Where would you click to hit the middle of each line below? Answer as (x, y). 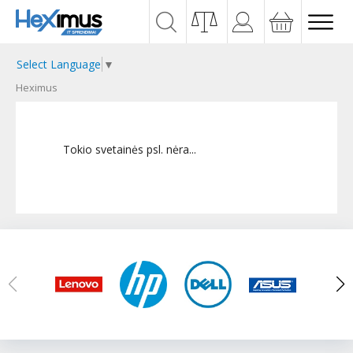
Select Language (59, 65)
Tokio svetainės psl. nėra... (130, 149)
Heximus (37, 87)
